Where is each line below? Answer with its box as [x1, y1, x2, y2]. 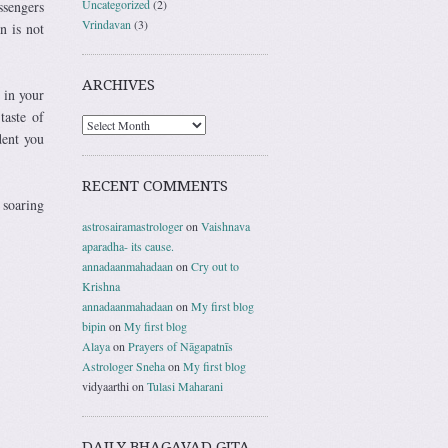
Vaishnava [201, 217, 250, 234]
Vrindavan [82, 15, 131, 32]
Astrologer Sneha [82, 357, 165, 374]
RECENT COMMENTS [82, 176, 228, 195]
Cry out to [191, 257, 239, 274]
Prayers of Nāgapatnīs [128, 337, 233, 354]
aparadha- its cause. [82, 237, 174, 254]
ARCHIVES [82, 75, 155, 94]
